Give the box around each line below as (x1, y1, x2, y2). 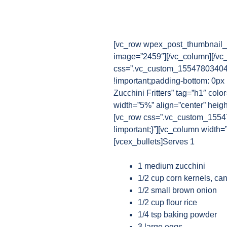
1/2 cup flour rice (138, 198, 197, 207)
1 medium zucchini (138, 162, 205, 170)
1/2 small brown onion (138, 186, 217, 195)
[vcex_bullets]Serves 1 (113, 137, 195, 146)
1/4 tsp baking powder (138, 210, 217, 219)
